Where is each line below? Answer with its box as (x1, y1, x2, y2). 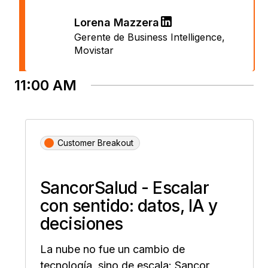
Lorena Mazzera (74, 16, 159, 29)
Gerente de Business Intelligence (74, 31, 222, 43)
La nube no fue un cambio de (40, 242, 185, 255)
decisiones (40, 213, 123, 234)
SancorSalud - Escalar (40, 177, 209, 198)
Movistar (74, 44, 114, 56)
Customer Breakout (57, 137, 133, 148)
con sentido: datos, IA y (40, 195, 218, 216)
